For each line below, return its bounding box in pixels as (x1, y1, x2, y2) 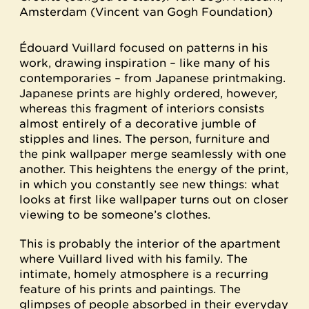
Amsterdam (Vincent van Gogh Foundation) (19, 5, 272, 19)
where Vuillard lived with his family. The (19, 252, 248, 266)
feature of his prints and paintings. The (19, 282, 241, 296)
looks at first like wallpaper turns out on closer (19, 192, 288, 206)
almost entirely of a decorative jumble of (19, 117, 256, 130)
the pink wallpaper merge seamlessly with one (19, 147, 286, 161)
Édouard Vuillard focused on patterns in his (19, 41, 268, 54)
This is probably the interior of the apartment (19, 237, 281, 250)
